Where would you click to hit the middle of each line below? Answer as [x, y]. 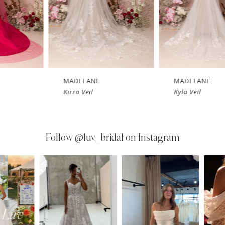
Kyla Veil [184, 92]
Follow [60, 137]
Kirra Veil [75, 92]
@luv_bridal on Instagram [127, 137]
